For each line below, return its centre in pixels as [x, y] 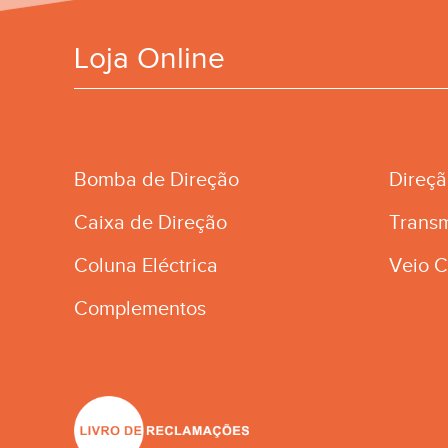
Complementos [139, 308]
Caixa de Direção [150, 222]
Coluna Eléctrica [145, 265]
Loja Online [149, 57]
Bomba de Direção [156, 179]
